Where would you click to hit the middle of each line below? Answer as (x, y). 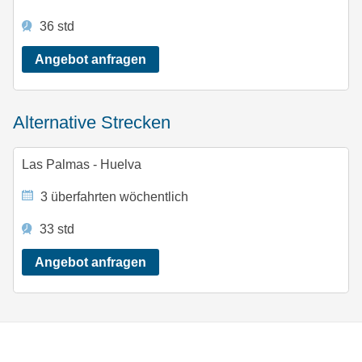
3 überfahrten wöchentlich (113, 197)
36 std (56, 27)
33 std (56, 229)
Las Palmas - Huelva (81, 165)
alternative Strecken (98, 122)
